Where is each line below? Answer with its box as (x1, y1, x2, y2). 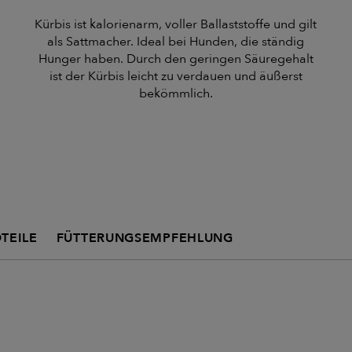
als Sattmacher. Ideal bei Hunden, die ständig (47, 33, 305, 51)
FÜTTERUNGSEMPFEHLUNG (56, 229, 233, 247)
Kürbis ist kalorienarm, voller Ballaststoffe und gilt (35, 16, 317, 34)
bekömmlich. (138, 85, 213, 103)
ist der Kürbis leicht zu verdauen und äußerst (49, 68, 302, 86)
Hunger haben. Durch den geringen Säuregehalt (38, 50, 313, 68)
